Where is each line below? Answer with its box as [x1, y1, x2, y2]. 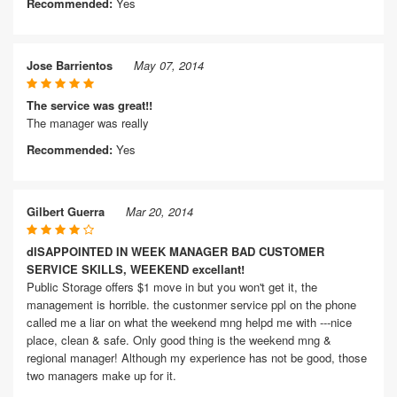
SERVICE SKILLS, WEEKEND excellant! [27, 261, 245, 277]
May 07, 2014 [134, 57, 204, 74]
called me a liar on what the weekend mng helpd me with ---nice [27, 314, 352, 331]
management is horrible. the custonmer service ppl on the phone [27, 296, 356, 313]
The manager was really [27, 114, 149, 131]
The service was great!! [27, 97, 152, 113]
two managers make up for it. [27, 367, 176, 384]
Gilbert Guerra [27, 203, 105, 220]
